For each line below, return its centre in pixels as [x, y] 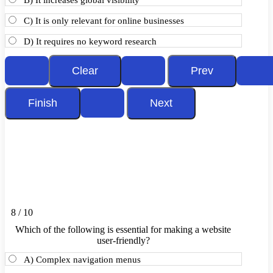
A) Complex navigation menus [82, 260]
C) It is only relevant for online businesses [104, 21]
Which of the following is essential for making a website [123, 229]
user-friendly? [123, 240]
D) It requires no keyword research [90, 41]
